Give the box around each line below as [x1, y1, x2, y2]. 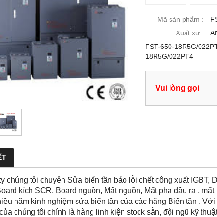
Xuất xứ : [176, 29, 203, 37]
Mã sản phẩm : [157, 15, 203, 24]
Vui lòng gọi [155, 83, 199, 93]
